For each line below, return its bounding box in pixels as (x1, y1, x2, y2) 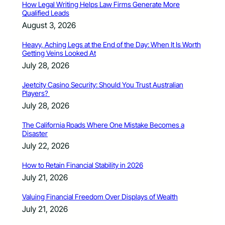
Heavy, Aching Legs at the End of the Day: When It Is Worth (22, 40, 201, 49)
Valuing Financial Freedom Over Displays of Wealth (22, 192, 178, 201)
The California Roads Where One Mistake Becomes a (22, 121, 184, 130)
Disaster (22, 129, 48, 138)
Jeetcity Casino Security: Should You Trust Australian (22, 80, 183, 89)
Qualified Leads (22, 9, 69, 18)
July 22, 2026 (22, 141, 69, 151)
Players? (22, 89, 50, 98)
